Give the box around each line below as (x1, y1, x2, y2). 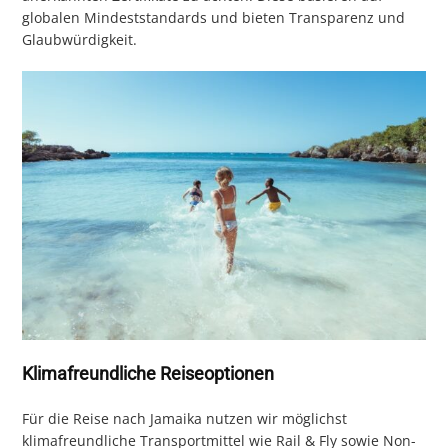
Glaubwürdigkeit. (22, 30, 138, 50)
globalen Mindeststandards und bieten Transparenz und (22, 8, 406, 28)
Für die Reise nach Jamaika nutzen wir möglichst (22, 408, 348, 428)
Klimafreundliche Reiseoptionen (22, 362, 275, 384)
